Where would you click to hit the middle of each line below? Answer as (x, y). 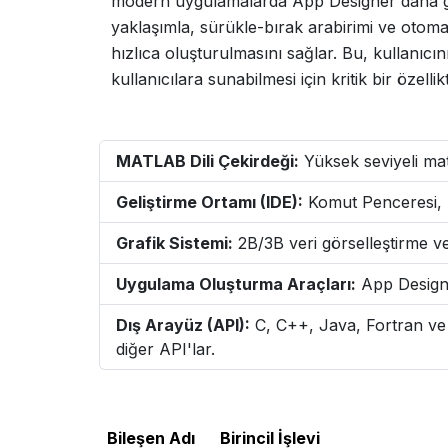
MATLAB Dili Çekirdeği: (207, 161)
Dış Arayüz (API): (183, 325)
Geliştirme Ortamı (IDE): (209, 202)
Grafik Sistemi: (174, 243)
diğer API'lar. (165, 349)
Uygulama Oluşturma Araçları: (236, 284)
